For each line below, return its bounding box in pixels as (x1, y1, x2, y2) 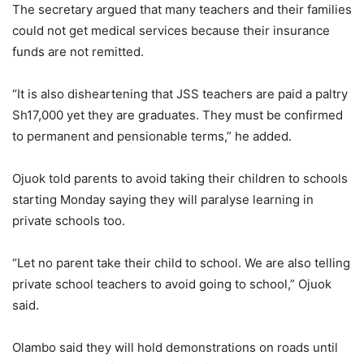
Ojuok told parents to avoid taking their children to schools (12, 171, 348, 187)
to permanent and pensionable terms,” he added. (12, 128, 292, 145)
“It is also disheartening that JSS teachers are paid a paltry (12, 86, 348, 102)
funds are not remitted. (12, 44, 144, 60)
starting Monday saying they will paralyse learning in (12, 192, 314, 208)
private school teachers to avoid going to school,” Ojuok (12, 276, 331, 292)
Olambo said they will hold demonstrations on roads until (12, 340, 338, 356)
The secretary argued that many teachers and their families (12, 2, 352, 18)
